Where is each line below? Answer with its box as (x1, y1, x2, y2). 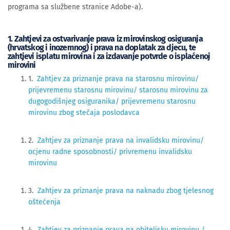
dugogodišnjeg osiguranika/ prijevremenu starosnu (28, 97, 196, 106)
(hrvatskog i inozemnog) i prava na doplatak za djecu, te (8, 42, 196, 52)
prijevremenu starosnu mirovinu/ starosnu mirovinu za (28, 85, 208, 94)
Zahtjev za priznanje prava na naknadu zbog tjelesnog (37, 186, 214, 195)
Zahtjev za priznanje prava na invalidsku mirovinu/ (37, 136, 204, 145)
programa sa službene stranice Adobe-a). (8, 2, 143, 11)
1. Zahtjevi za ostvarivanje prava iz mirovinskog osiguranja (8, 33, 203, 44)
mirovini (8, 60, 36, 70)
